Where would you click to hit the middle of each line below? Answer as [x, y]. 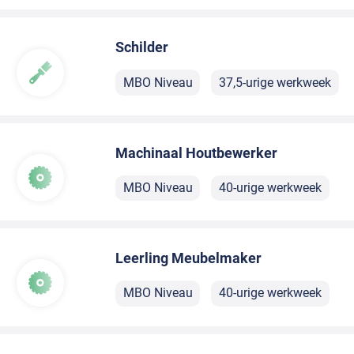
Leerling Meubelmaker [189, 258]
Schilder [142, 47]
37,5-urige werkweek [275, 82]
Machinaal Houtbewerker [197, 153]
